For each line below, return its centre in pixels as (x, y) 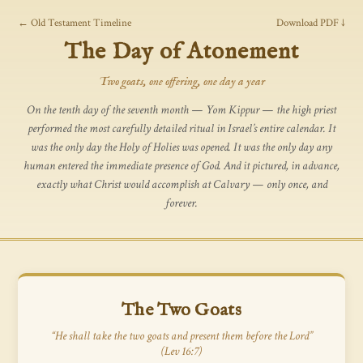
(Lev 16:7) (181, 351)
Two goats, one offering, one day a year (181, 81)
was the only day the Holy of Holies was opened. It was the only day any (181, 147)
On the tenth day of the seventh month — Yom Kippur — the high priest (181, 110)
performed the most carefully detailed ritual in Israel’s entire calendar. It (181, 128)
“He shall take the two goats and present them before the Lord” (181, 336)
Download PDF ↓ (311, 23)
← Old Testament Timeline (75, 23)
